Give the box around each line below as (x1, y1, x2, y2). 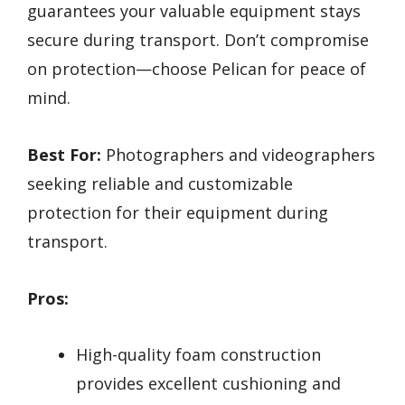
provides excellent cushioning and (76, 372, 341, 395)
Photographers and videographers (101, 143, 375, 165)
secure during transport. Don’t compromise (27, 29, 369, 52)
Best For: (27, 143, 101, 165)
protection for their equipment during (27, 201, 328, 223)
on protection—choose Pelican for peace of (27, 58, 366, 80)
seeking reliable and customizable (27, 172, 293, 194)
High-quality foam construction (76, 344, 321, 366)
